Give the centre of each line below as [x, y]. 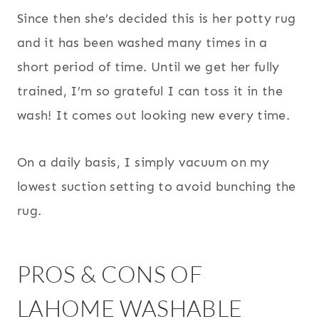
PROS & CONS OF [110, 274]
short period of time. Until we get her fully [148, 67]
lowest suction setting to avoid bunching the [157, 187]
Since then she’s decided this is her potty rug [157, 19]
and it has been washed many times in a [142, 43]
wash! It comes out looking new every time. [154, 116]
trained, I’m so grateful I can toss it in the [150, 91]
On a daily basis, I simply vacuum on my [143, 163]
